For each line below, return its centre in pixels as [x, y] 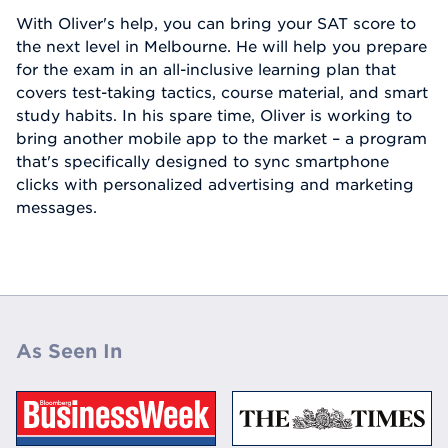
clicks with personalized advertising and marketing [215, 184]
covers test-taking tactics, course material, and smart [222, 92]
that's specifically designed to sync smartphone [202, 161]
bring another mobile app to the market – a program [221, 138]
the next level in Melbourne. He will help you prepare [221, 46]
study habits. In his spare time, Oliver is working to [214, 115]
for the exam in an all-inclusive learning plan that [206, 69]
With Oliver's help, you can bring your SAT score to [216, 23]
